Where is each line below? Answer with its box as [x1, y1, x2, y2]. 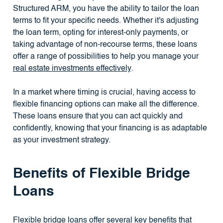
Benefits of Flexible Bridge [12, 167, 190, 181]
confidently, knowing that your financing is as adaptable [12, 124, 207, 133]
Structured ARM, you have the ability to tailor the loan [12, 5, 199, 13]
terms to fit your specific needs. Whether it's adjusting [12, 17, 199, 25]
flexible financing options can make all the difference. [12, 101, 199, 109]
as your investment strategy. [12, 136, 111, 145]
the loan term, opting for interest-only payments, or [12, 29, 188, 37]
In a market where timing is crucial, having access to [12, 89, 196, 97]
